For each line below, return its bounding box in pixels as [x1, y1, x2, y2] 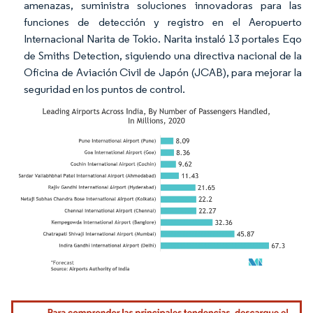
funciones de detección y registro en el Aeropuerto [24, 15, 302, 29]
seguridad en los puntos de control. [24, 82, 185, 96]
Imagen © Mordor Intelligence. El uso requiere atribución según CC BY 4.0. [17, 296, 284, 307]
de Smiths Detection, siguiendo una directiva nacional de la [24, 49, 302, 62]
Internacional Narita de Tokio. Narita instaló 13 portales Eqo [24, 32, 302, 45]
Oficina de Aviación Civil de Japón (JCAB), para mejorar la [24, 66, 302, 79]
